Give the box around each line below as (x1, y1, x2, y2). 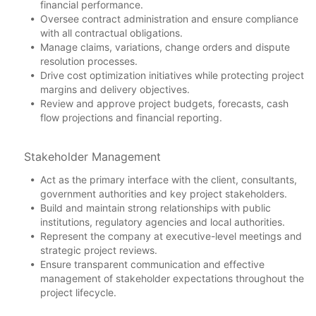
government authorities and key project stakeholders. (40, 187, 287, 200)
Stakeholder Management (24, 149, 161, 164)
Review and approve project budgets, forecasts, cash (40, 97, 288, 109)
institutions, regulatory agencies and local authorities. (40, 215, 285, 228)
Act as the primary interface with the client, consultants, (40, 173, 297, 186)
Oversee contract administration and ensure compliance (40, 12, 298, 25)
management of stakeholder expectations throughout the (40, 272, 304, 284)
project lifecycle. (40, 286, 116, 298)
